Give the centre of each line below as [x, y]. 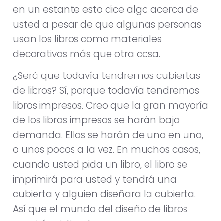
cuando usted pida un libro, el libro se [100, 165]
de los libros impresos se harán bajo [96, 120]
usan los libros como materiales [87, 39]
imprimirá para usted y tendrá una [95, 180]
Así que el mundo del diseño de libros [100, 209]
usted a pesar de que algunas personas [107, 25]
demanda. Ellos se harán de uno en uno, [108, 135]
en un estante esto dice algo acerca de [106, 10]
